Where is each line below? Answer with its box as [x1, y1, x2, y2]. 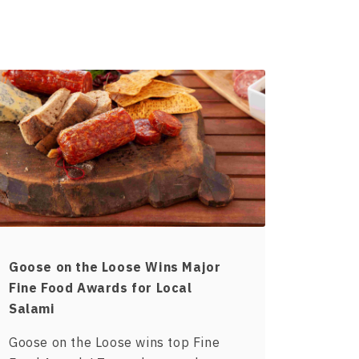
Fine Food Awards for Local [9, 280, 192, 296]
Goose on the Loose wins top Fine [9, 334, 220, 351]
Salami [9, 301, 55, 317]
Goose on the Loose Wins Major [9, 259, 221, 276]
